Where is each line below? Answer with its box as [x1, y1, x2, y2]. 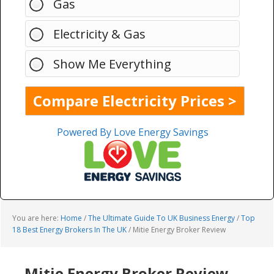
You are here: [12, 213, 61, 223]
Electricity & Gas [53, 26, 146, 42]
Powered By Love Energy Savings [56, 125, 209, 139]
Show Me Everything [53, 56, 171, 72]
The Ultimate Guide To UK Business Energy [88, 213, 235, 223]
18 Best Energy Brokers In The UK [12, 224, 127, 235]
